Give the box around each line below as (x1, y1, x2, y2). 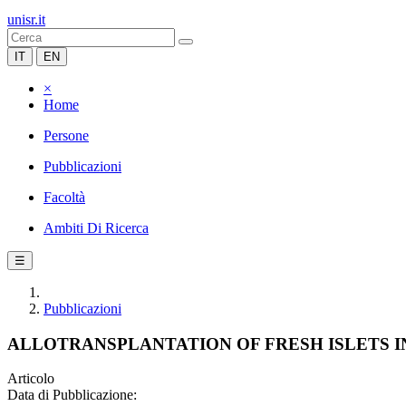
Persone (43, 128, 89, 143)
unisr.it (7, 12, 45, 27)
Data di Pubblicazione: (7, 387, 137, 403)
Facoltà (43, 189, 85, 205)
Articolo (7, 371, 54, 387)
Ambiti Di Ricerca (43, 220, 149, 236)
